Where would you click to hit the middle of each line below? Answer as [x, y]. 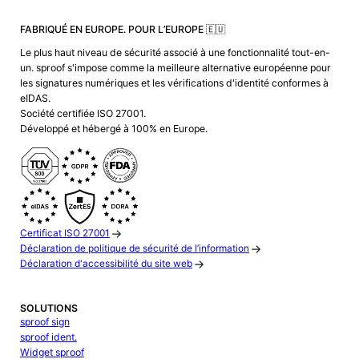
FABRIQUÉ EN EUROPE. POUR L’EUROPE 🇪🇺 [122, 29]
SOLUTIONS [48, 308]
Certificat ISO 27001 [65, 234]
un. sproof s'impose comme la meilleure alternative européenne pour [175, 68]
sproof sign [44, 321]
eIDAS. [35, 99]
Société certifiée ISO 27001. [83, 114]
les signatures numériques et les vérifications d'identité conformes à [174, 83]
